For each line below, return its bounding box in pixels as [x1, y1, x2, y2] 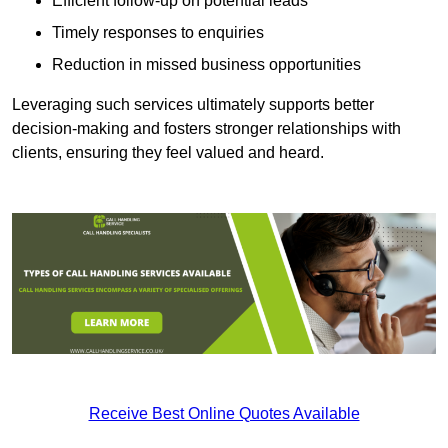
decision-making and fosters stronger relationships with [12, 120, 401, 138]
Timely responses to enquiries [52, 24, 264, 42]
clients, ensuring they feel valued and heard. [12, 144, 324, 162]
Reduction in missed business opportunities [52, 56, 361, 74]
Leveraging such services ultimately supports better [12, 96, 374, 114]
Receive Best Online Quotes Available [88, 405, 360, 423]
